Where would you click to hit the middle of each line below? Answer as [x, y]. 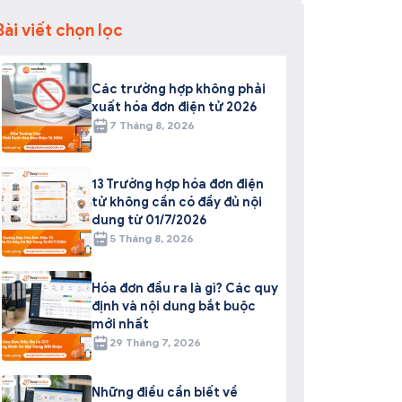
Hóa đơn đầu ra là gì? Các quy [184, 288]
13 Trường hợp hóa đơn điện [177, 184]
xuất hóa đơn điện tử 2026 [174, 107]
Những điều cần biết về [164, 392]
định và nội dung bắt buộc [173, 306]
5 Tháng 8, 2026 [151, 238]
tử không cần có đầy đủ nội [176, 202]
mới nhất [120, 324]
